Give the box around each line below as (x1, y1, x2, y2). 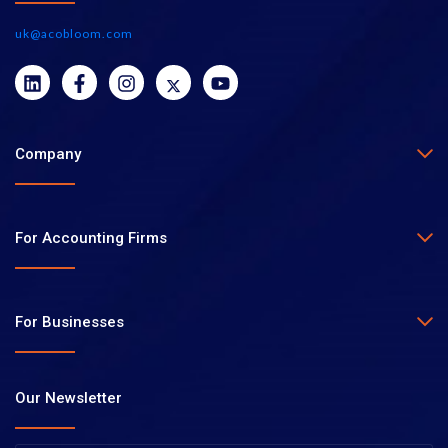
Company (15, 144, 81, 163)
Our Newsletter (15, 388, 122, 407)
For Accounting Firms (15, 228, 167, 247)
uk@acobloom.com (15, 25, 133, 41)
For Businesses (15, 312, 124, 331)
